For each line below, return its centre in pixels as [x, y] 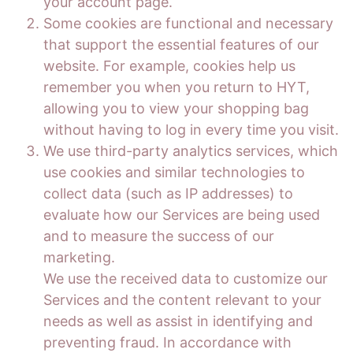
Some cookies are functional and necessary [188, 23]
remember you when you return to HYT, [176, 87]
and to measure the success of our [159, 236]
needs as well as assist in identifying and [178, 321]
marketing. [79, 257]
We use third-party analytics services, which [191, 151]
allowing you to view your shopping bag [176, 108]
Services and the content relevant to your [182, 300]
